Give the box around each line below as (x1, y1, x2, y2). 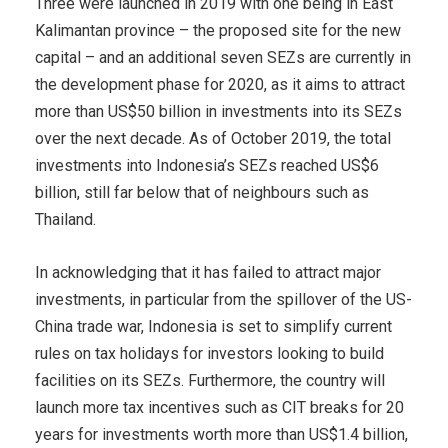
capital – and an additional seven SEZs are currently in (35, 48, 411, 68)
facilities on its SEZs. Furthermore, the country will (35, 371, 385, 391)
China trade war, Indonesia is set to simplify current (35, 317, 392, 337)
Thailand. (35, 210, 96, 230)
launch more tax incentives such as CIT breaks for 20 (35, 398, 404, 418)
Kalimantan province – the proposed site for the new (35, 21, 401, 41)
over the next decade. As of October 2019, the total (35, 129, 391, 149)
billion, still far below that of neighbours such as (35, 183, 369, 203)
